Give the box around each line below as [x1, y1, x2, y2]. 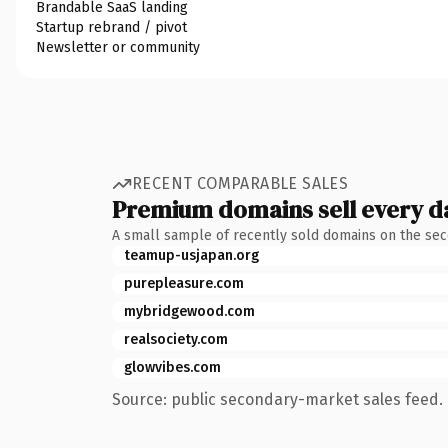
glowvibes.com [124, 358, 221, 376]
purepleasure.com [124, 274, 244, 292]
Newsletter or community [36, 38, 200, 56]
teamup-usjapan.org [124, 246, 259, 264]
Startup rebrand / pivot [36, 18, 187, 36]
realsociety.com [124, 330, 228, 348]
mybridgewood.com [124, 302, 255, 320]
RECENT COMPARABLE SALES [132, 174, 349, 193]
